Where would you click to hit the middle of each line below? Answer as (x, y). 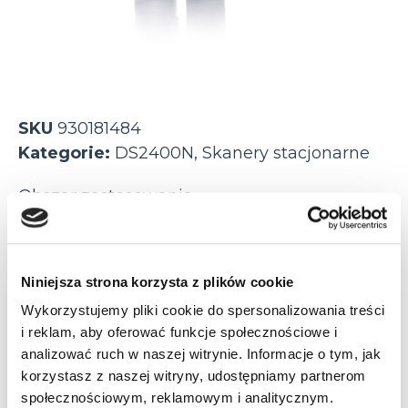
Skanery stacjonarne (286, 153)
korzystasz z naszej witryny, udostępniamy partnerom (194, 376)
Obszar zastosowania (106, 195)
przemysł (200, 233)
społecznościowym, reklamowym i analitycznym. (177, 398)
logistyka (76, 233)
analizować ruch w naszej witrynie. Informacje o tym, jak (201, 354)
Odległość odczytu (94, 287)
